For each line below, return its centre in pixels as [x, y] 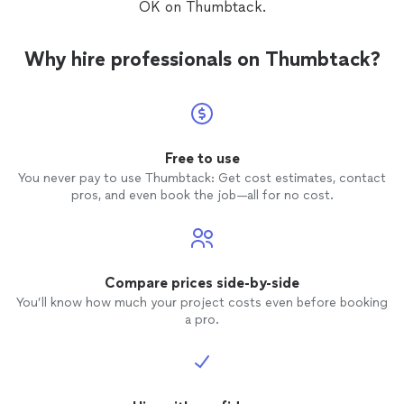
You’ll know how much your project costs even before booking [202, 303]
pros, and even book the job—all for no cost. [202, 196]
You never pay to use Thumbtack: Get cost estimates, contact [202, 179]
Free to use [202, 159]
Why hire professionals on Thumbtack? [202, 60]
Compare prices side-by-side [202, 283]
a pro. [202, 320]
